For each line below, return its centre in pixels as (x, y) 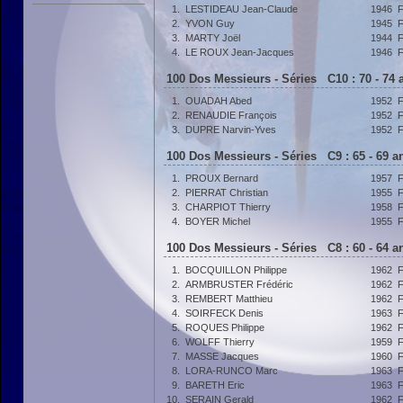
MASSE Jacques (222, 356)
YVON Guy (210, 23)
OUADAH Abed (219, 101)
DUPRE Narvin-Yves (231, 130)
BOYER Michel (218, 221)
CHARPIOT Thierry (228, 207)
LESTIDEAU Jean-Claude (242, 9)
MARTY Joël (213, 38)
